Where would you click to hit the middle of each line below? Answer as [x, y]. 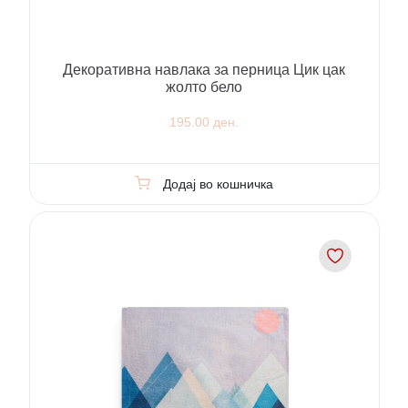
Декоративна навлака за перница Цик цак [204, 69]
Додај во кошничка [218, 184]
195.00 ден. [204, 122]
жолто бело [204, 87]
